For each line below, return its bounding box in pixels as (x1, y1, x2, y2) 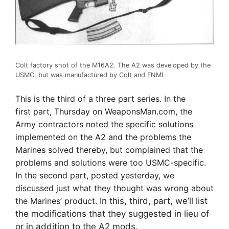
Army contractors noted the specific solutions (15, 119, 193, 130)
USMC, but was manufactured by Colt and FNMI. (15, 71, 165, 79)
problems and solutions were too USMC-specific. (15, 157, 206, 168)
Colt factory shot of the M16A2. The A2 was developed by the (15, 61, 211, 69)
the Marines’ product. (15, 196, 100, 207)
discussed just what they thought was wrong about (15, 183, 214, 194)
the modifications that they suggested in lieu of (15, 209, 209, 219)
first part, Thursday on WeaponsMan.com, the (15, 106, 192, 117)
